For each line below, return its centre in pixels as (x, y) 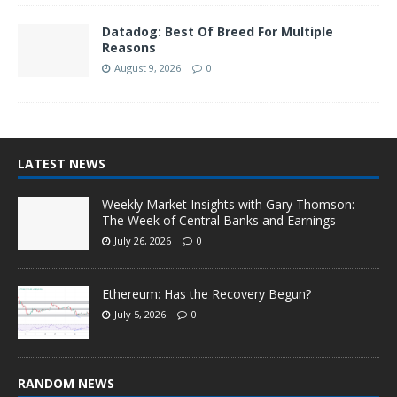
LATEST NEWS (62, 164)
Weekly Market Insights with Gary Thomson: (228, 205)
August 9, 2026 (148, 68)
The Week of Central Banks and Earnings (219, 221)
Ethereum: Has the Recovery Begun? (206, 294)
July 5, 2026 (140, 315)
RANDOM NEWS (66, 384)
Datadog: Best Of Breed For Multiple (218, 32)
